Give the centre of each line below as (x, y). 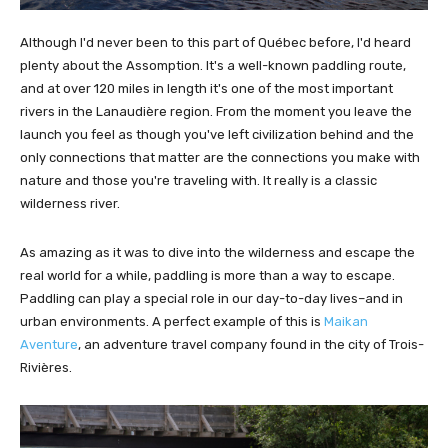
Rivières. (46, 367)
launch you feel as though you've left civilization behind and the (217, 134)
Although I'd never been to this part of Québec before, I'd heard (215, 42)
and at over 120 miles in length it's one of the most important (206, 88)
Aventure (49, 344)
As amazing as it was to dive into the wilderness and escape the (217, 252)
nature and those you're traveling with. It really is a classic (198, 180)
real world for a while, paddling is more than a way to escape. (207, 275)
